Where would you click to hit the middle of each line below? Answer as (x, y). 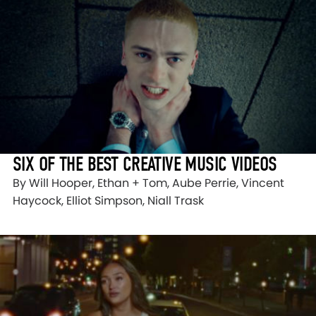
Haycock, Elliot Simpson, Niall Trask (108, 200)
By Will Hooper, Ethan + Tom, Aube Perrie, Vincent (148, 183)
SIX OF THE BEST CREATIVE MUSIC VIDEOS (145, 164)
